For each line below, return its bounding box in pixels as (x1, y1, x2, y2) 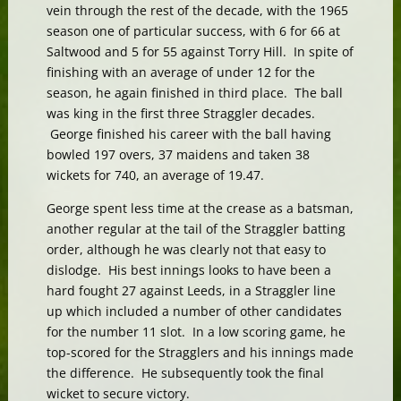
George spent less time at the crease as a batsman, (46, 199, 354, 217)
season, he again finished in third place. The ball (46, 83, 343, 101)
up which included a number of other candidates (46, 302, 342, 320)
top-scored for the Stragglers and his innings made (46, 343, 354, 361)
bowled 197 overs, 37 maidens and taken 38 (46, 145, 310, 163)
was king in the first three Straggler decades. (46, 104, 315, 122)
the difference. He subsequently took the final (46, 363, 324, 381)
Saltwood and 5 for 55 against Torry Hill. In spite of (46, 42, 354, 60)
